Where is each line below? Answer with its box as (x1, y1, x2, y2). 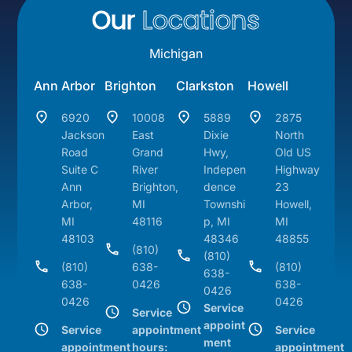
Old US (274, 145, 311, 159)
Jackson (60, 128, 104, 142)
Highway (274, 163, 320, 177)
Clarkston (175, 78, 234, 94)
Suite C (60, 163, 104, 177)
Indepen (203, 163, 246, 177)
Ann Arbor (33, 78, 95, 94)
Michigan (149, 46, 203, 62)
